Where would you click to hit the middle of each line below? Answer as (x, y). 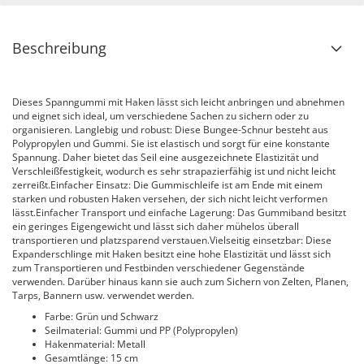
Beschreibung (59, 48)
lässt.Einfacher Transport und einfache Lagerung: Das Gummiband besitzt (179, 212)
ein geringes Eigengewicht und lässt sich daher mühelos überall (156, 226)
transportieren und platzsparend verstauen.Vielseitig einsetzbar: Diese (172, 240)
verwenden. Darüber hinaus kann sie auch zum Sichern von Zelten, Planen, (180, 282)
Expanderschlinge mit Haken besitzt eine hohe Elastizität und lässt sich (171, 254)
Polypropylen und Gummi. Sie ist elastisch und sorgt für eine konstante (171, 143)
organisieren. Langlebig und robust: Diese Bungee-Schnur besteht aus (170, 130)
